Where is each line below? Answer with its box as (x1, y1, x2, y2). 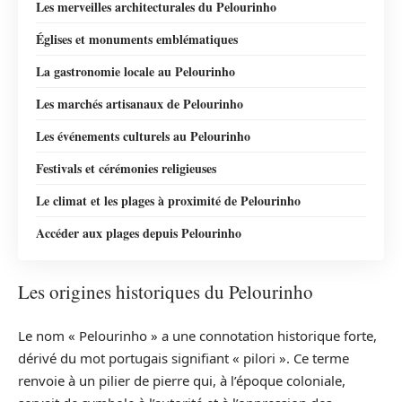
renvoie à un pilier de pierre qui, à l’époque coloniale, (18, 371, 345, 389)
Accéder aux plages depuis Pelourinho (36, 223, 241, 242)
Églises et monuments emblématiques (36, 29, 238, 48)
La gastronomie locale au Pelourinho (36, 61, 235, 81)
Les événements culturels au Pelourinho (36, 126, 250, 145)
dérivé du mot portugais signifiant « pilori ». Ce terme (18, 348, 349, 367)
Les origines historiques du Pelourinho (18, 279, 313, 305)
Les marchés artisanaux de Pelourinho (36, 93, 243, 113)
